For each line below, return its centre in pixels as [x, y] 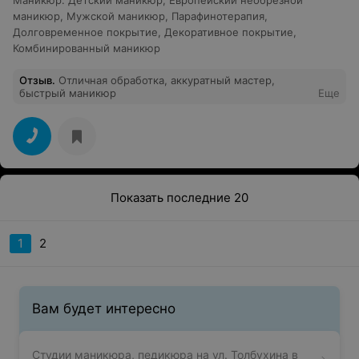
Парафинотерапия [218, 16]
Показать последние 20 [179, 198]
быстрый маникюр [68, 93]
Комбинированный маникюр [87, 48]
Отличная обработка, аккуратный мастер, [167, 80]
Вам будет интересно [104, 308]
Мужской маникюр [116, 16]
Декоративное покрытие [229, 32]
